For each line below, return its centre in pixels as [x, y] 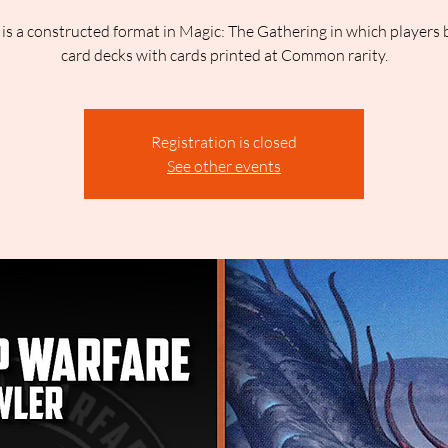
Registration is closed [224, 142]
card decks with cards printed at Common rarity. [224, 55]
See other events [224, 166]
